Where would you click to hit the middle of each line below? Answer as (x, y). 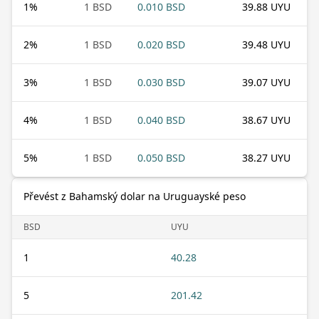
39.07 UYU (266, 82)
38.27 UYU (266, 157)
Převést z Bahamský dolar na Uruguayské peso (135, 196)
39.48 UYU (266, 44)
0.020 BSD (161, 44)
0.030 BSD (161, 82)
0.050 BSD (161, 157)
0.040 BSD (161, 120)
